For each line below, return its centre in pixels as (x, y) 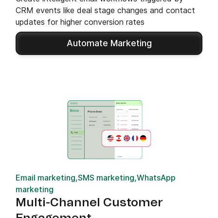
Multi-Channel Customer (89, 203)
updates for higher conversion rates (80, 22)
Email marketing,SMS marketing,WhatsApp (96, 177)
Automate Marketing (109, 43)
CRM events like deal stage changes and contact (105, 10)
